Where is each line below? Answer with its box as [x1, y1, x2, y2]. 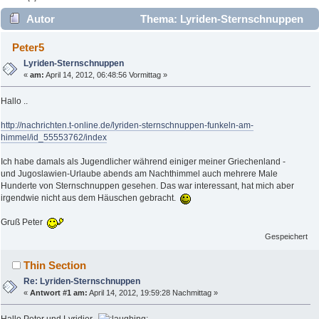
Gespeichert [265, 232, 308, 241]
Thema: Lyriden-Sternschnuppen [137, 13, 303, 26]
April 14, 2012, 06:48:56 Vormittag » [44, 70, 168, 80]
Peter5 [12, 41, 45, 54]
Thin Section [23, 259, 87, 272]
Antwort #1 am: [30, 288, 88, 298]
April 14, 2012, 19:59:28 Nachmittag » [88, 288, 219, 298]
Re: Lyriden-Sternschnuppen [23, 276, 141, 287]
